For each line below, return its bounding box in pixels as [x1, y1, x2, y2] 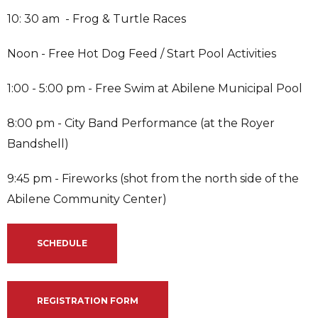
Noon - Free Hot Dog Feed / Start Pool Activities [7, 46, 279, 60]
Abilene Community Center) [7, 192, 167, 206]
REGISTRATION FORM [37, 295, 138, 306]
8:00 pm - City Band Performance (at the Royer [7, 116, 275, 130]
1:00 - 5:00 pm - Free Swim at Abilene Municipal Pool [7, 81, 302, 95]
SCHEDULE [37, 237, 87, 248]
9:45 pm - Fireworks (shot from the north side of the [7, 171, 299, 185]
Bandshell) [7, 136, 69, 150]
